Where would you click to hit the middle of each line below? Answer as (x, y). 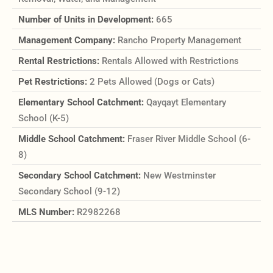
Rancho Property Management (179, 41)
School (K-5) (44, 119)
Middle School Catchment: (73, 139)
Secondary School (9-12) (69, 192)
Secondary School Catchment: (81, 176)
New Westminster (179, 176)
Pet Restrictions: (54, 82)
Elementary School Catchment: (82, 103)
